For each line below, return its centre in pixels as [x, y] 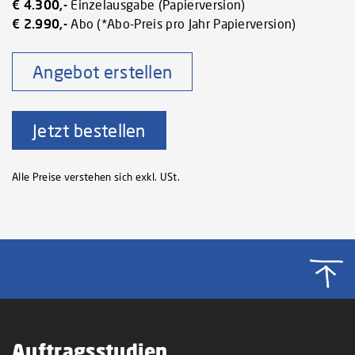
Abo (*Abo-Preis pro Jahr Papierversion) [181, 24]
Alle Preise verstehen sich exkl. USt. [96, 177]
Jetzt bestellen [89, 131]
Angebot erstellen [103, 72]
